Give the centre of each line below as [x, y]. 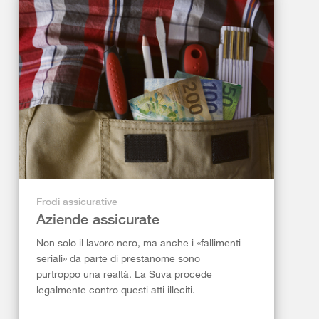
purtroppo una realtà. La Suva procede [124, 273]
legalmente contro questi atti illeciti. [116, 289]
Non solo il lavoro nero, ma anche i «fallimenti [138, 242]
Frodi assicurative [77, 201]
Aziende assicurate [98, 219]
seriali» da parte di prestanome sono [118, 258]
